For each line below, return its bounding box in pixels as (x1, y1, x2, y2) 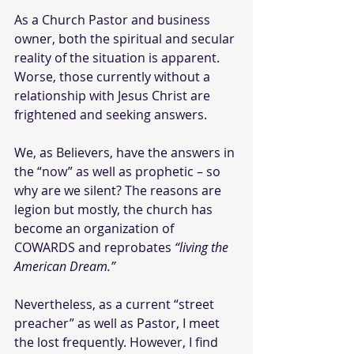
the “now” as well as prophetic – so (14, 162, 224, 180)
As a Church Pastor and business (14, 10, 213, 28)
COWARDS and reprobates (14, 238, 175, 256)
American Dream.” (14, 257, 115, 275)
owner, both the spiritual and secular (14, 29, 238, 47)
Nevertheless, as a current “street (14, 295, 217, 313)
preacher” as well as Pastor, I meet (14, 314, 223, 332)
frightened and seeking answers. (14, 105, 207, 123)
